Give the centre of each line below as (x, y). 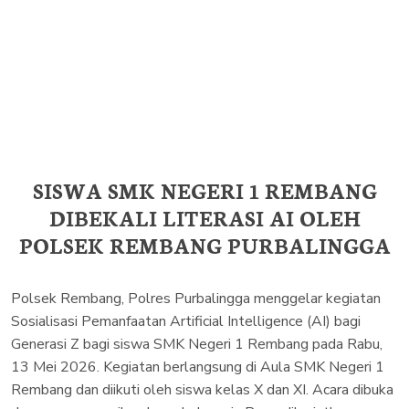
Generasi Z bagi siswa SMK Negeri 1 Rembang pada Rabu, (197, 344)
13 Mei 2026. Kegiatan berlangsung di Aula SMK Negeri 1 (198, 367)
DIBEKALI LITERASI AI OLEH (204, 217)
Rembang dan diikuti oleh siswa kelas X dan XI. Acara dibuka (202, 389)
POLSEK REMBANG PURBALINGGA (204, 244)
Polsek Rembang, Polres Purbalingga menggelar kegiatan (196, 298)
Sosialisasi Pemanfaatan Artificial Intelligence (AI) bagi (186, 321)
